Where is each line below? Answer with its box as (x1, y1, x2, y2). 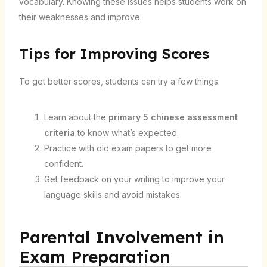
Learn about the (44, 112, 108, 123)
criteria (44, 128, 75, 138)
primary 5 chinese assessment (108, 112, 238, 123)
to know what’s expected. (74, 128, 179, 138)
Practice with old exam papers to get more (44, 143, 212, 154)
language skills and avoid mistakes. (44, 190, 182, 200)
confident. (44, 159, 83, 169)
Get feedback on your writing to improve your (44, 174, 225, 185)
